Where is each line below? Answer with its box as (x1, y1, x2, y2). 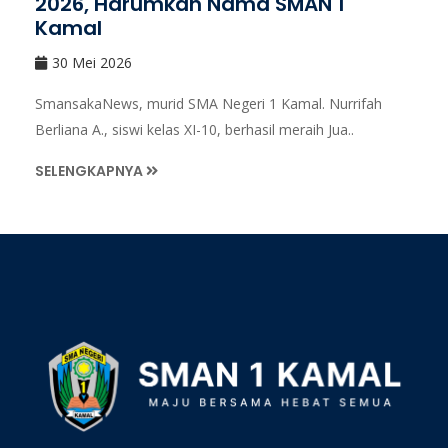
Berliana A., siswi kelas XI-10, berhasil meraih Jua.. (35, 120, 354, 140)
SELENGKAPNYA (35, 161, 146, 182)
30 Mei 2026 (52, 53, 132, 73)
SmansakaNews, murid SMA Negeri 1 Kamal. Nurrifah (35, 94, 382, 114)
